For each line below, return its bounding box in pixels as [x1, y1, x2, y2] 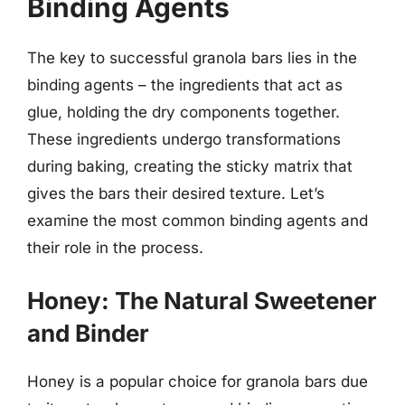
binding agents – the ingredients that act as [27, 76, 343, 94]
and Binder [27, 318, 149, 347]
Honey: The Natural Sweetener [27, 286, 377, 315]
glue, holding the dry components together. [27, 103, 340, 121]
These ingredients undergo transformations [27, 130, 341, 148]
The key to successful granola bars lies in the [27, 49, 357, 67]
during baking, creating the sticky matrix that [27, 157, 353, 175]
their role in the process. [27, 239, 203, 257]
